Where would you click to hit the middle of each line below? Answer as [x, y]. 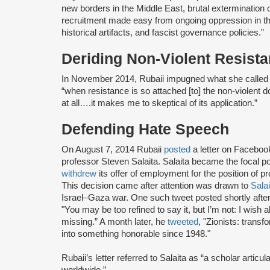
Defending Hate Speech [145, 129]
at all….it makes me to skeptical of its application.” [159, 103]
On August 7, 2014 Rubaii [113, 149]
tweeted [183, 221]
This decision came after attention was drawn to [156, 185]
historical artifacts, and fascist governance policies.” [163, 32]
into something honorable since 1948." [136, 234]
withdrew [79, 173]
